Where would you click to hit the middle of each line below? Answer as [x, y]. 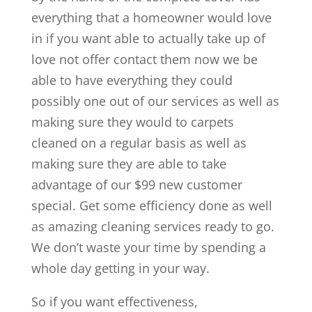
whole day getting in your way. [120, 268]
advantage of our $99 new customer [136, 184]
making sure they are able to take [128, 163]
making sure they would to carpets [132, 122]
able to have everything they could [132, 80]
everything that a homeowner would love [151, 17]
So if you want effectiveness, [114, 301]
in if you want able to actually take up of [148, 38]
